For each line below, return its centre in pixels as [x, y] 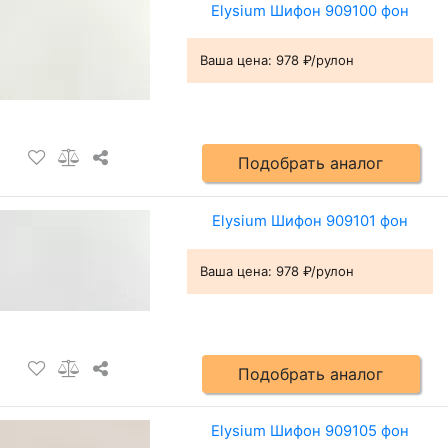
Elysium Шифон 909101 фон [309, 221]
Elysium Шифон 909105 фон [309, 431]
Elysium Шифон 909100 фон [309, 11]
